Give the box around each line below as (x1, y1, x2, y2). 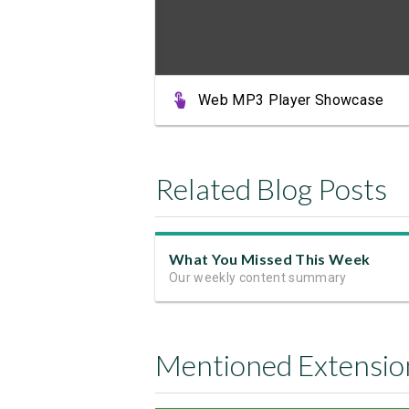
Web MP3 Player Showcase (198, 91, 384, 110)
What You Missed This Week (169, 250, 371, 268)
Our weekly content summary (169, 270, 347, 286)
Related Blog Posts (155, 171, 387, 207)
